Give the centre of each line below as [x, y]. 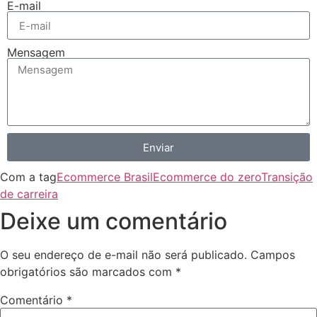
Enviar [158, 147]
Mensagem [36, 53]
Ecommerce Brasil [105, 177]
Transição [287, 177]
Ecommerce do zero [207, 177]
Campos [273, 255]
